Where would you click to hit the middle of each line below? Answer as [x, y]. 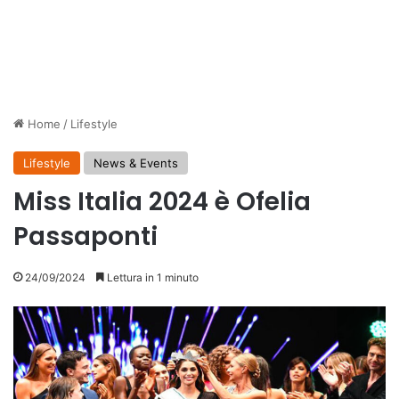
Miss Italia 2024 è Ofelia [162, 202]
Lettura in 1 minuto [151, 277]
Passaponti [85, 236]
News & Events [136, 163]
